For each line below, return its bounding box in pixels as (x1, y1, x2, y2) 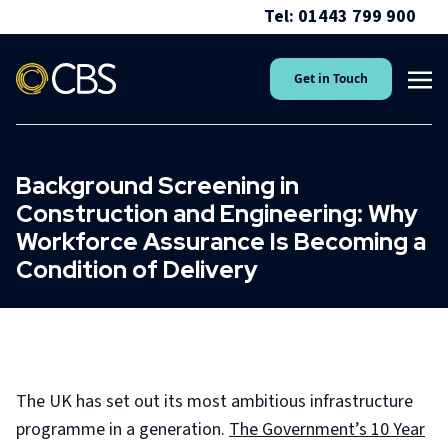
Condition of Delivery (16, 254, 258, 285)
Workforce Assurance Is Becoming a (16, 226, 426, 257)
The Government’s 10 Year (229, 417, 425, 442)
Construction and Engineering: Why (16, 198, 418, 229)
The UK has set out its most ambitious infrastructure (16, 389, 413, 414)
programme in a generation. (16, 417, 229, 442)
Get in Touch (294, 70, 368, 87)
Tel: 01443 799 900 (264, 4, 416, 29)
